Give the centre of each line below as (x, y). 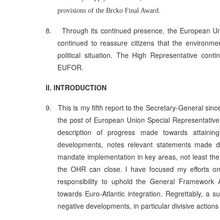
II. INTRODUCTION (76, 87)
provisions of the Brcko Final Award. (109, 11)
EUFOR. (70, 67)
